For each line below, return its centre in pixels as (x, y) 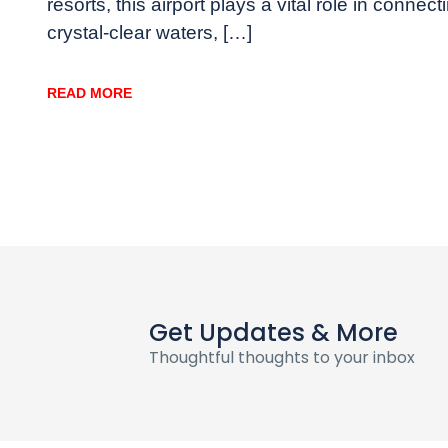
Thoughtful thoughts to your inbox (282, 357)
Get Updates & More (273, 332)
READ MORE (89, 92)
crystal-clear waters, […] (149, 32)
